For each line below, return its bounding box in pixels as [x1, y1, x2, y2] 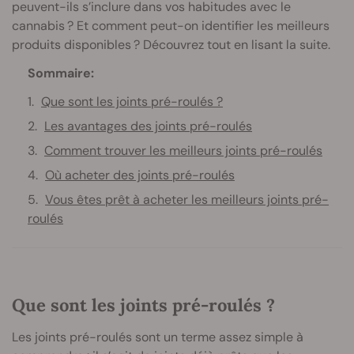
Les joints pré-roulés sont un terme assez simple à [12, 328, 303, 345]
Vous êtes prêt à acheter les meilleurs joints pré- [45, 190, 329, 208]
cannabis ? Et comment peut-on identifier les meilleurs [12, 17, 330, 34]
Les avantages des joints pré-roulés [44, 117, 252, 134]
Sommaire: [28, 64, 94, 81]
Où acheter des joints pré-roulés [45, 166, 235, 183]
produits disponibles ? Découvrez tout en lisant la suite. [12, 36, 330, 53]
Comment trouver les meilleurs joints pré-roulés [44, 141, 322, 159]
